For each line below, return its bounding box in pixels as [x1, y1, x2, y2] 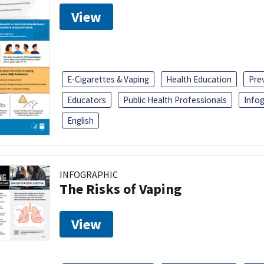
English [67, 114, 94, 126]
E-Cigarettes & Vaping [67, 73, 149, 85]
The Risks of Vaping [60, 179, 181, 198]
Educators [67, 94, 106, 105]
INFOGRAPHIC [60, 168, 118, 180]
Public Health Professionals [123, 94, 227, 105]
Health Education [166, 73, 232, 85]
